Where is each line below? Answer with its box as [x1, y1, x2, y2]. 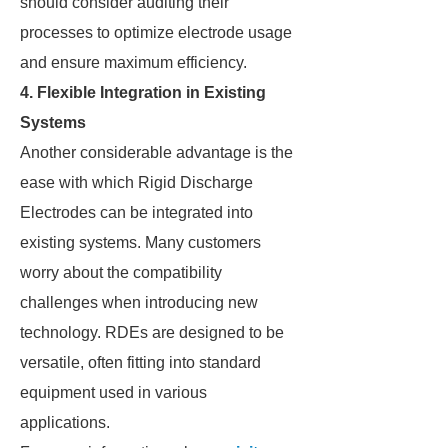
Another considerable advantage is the [20, 144, 293, 161]
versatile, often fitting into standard [20, 354, 261, 371]
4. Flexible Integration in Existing [20, 84, 266, 101]
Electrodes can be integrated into [20, 204, 253, 221]
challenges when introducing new [20, 294, 258, 311]
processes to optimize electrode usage [20, 24, 292, 41]
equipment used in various [20, 384, 207, 401]
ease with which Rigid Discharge [20, 174, 253, 191]
